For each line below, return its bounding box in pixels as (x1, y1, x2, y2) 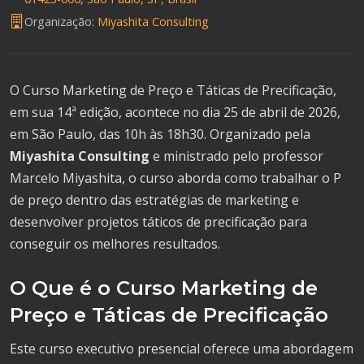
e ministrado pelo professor (149, 147, 323, 165)
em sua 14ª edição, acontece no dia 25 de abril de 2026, (10, 103, 340, 121)
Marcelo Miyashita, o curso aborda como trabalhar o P (10, 169, 341, 187)
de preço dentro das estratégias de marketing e (10, 191, 299, 209)
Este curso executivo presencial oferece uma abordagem (10, 340, 353, 357)
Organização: (24, 13, 97, 29)
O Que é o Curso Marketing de (10, 276, 318, 300)
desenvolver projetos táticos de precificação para (10, 213, 307, 231)
